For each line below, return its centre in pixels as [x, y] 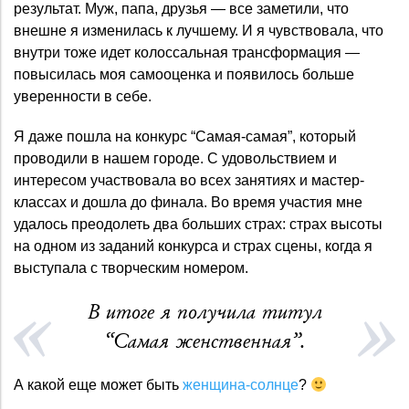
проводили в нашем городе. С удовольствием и [175, 159]
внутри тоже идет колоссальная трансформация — [187, 53]
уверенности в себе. [83, 97]
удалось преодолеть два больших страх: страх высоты [198, 225]
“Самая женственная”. [204, 342]
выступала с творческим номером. [131, 268]
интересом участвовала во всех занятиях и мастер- [189, 181]
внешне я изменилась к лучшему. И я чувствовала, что [199, 31]
